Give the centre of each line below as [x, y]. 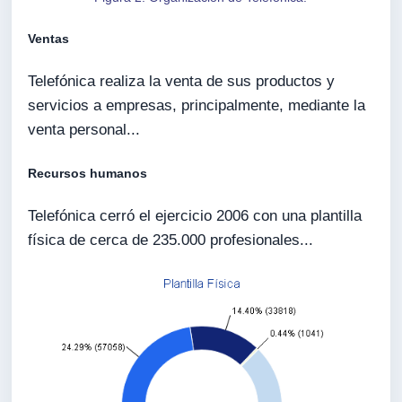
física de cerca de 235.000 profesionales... [171, 240]
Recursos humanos [88, 173]
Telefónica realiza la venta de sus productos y [182, 82]
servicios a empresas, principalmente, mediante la [197, 106]
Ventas [49, 39]
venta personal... [84, 130]
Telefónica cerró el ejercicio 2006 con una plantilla [195, 215]
